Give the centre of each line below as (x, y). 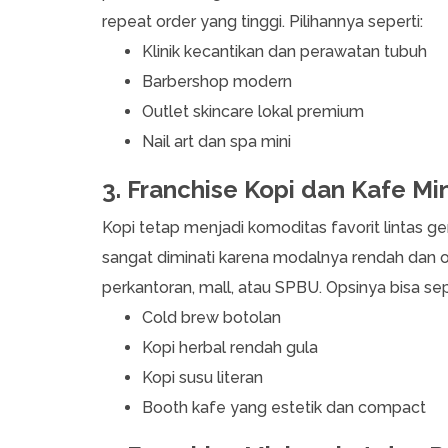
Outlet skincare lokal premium (253, 112)
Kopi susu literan (202, 378)
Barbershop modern (217, 82)
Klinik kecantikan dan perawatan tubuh (284, 52)
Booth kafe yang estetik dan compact (284, 408)
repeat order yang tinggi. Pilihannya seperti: (264, 22)
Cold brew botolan (211, 318)
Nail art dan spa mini (216, 142)
